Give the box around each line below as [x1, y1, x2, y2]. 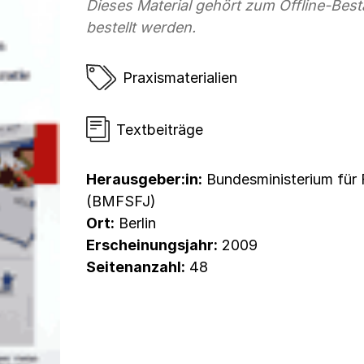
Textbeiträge [116, 120, 203, 138]
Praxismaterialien [123, 68, 237, 86]
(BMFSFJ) [86, 193, 156, 210]
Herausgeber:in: [86, 171, 202, 188]
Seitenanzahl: [86, 258, 185, 275]
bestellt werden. [86, 19, 196, 36]
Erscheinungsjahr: [86, 236, 218, 253]
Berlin [115, 214, 156, 232]
